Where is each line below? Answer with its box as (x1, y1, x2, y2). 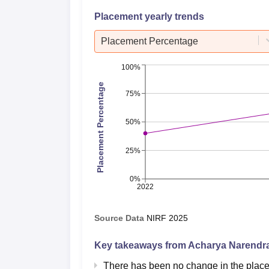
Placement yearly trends (94, 11, 204, 22)
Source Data (94, 213, 144, 223)
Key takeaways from (94, 240, 188, 250)
